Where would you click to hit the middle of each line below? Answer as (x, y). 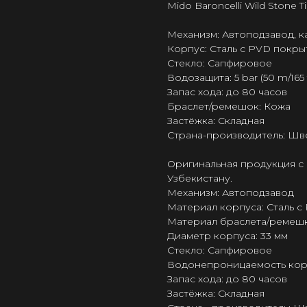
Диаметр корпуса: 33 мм (228, 236)
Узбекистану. (200, 179)
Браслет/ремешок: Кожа (229, 107)
